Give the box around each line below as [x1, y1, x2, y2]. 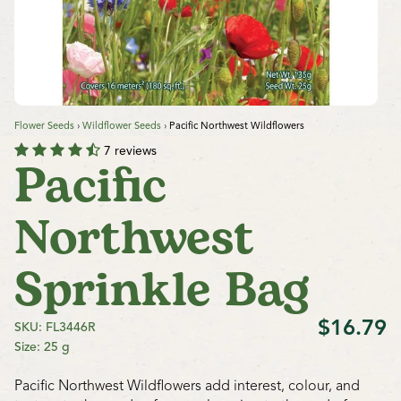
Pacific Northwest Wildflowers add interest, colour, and [14, 376, 360, 395]
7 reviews [104, 142, 157, 158]
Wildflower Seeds [82, 118, 161, 132]
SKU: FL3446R [14, 320, 96, 336]
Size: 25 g [14, 338, 70, 354]
